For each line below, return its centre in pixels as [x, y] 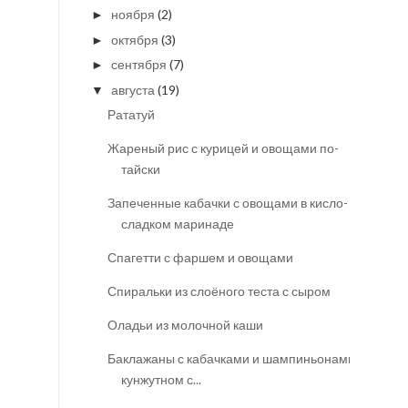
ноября [133, 15]
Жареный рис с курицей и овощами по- [223, 148]
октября [134, 39]
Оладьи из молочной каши [185, 325]
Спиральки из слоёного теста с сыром [219, 291]
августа [133, 89]
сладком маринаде [177, 224]
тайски [140, 169]
